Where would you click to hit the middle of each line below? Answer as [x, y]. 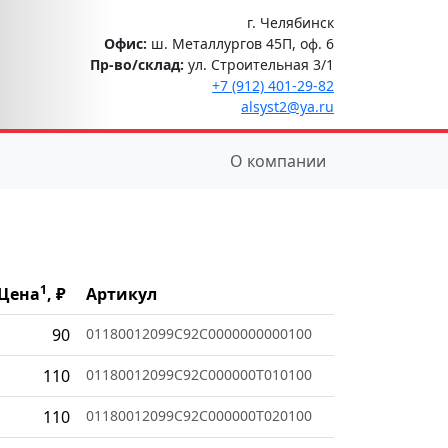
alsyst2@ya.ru [287, 106]
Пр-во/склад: [137, 64]
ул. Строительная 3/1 [259, 64]
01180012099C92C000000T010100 [199, 374]
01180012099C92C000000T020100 [199, 415]
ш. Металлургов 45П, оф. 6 [240, 43]
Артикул [121, 293]
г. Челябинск [290, 22]
